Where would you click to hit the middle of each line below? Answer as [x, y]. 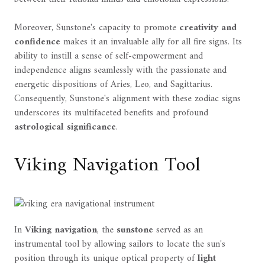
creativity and [208, 28]
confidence [37, 42]
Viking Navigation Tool [107, 165]
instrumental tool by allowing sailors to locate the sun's [120, 245]
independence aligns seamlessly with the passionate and [120, 71]
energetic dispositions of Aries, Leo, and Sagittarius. [113, 85]
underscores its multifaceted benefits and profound [111, 113]
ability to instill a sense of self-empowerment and [109, 56]
